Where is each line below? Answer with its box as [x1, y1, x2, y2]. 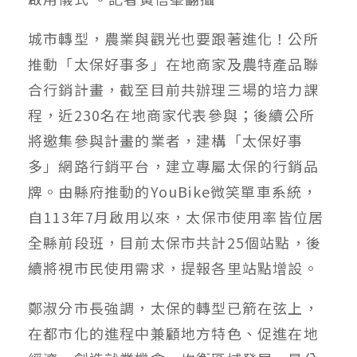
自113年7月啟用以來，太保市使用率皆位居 [28, 206, 324, 227]
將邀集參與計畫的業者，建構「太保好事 [28, 129, 304, 151]
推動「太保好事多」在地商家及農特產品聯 [28, 53, 319, 74]
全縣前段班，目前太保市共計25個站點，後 [28, 231, 322, 253]
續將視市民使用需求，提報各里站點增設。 [28, 257, 319, 278]
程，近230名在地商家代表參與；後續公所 [28, 104, 316, 125]
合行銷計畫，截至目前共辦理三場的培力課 [28, 78, 319, 100]
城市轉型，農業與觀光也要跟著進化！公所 [28, 27, 319, 49]
